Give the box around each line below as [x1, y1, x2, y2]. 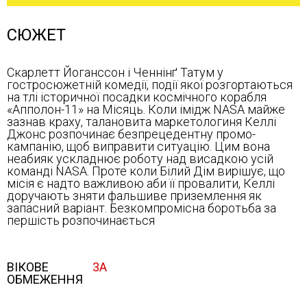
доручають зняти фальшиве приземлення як [7, 188, 262, 203]
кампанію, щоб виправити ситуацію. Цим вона [7, 139, 270, 153]
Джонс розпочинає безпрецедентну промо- [7, 127, 256, 141]
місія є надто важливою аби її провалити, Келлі [7, 176, 275, 191]
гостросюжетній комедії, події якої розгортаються [7, 77, 293, 92]
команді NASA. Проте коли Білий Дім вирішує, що [7, 164, 285, 178]
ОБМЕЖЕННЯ [7, 272, 83, 286]
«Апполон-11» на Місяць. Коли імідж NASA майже [7, 102, 285, 116]
